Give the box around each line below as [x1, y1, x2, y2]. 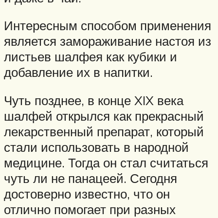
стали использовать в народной [4, 139, 189, 155]
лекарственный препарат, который [4, 123, 204, 139]
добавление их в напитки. [4, 64, 153, 80]
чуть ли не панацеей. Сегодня [4, 170, 177, 186]
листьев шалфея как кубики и [4, 49, 177, 65]
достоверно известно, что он [4, 185, 170, 201]
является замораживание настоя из [4, 33, 211, 49]
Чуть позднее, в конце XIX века [4, 92, 183, 108]
